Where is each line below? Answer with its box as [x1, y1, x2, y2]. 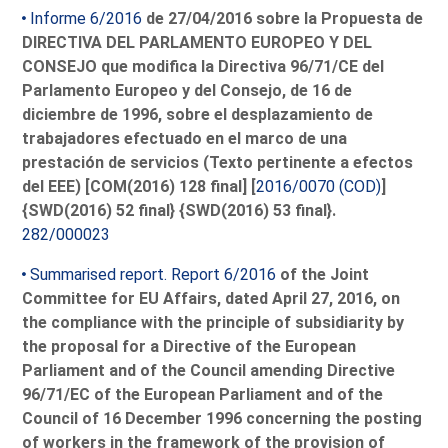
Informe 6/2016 [30, 8, 143, 28]
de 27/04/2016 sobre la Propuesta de [142, 8, 424, 28]
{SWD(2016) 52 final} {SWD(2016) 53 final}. [22, 200, 337, 220]
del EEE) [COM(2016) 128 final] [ [22, 176, 257, 196]
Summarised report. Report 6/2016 [30, 264, 277, 284]
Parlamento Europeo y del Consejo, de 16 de [22, 80, 353, 100]
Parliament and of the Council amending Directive [22, 360, 396, 380]
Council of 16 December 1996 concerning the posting [22, 408, 423, 428]
